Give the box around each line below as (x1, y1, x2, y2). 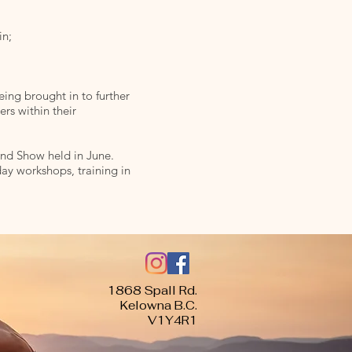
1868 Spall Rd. (108, 283, 197, 298)
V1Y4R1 (148, 313, 197, 328)
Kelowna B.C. (120, 298, 197, 313)
